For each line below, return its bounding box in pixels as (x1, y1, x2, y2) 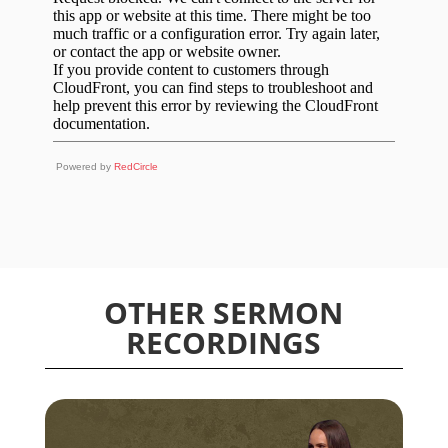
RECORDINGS (126, 321, 322, 363)
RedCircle (113, 160, 158, 172)
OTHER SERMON (104, 291, 344, 333)
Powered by (55, 160, 114, 172)
